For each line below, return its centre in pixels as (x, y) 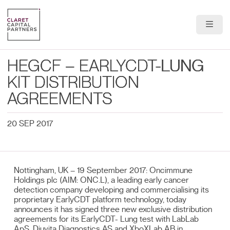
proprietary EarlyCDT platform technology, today (100, 199)
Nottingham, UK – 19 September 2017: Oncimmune (103, 170)
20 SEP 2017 (31, 123)
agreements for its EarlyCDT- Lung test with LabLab (107, 219)
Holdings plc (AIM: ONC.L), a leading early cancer (102, 180)
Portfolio (151, 74)
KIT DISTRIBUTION (73, 83)
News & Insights (165, 127)
